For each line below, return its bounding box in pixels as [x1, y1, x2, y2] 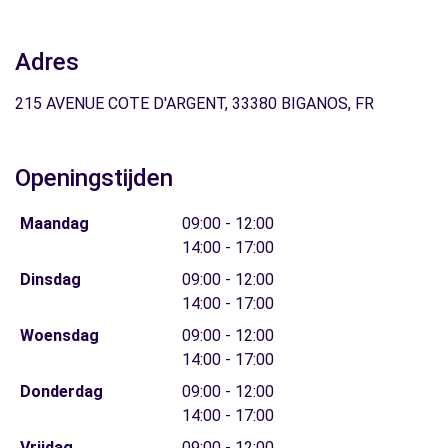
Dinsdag [19, 270, 81, 289]
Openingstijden [15, 164, 173, 192]
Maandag [19, 214, 89, 233]
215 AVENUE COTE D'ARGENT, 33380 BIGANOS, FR [15, 94, 374, 113]
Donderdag [19, 382, 103, 401]
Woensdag [19, 326, 99, 345]
